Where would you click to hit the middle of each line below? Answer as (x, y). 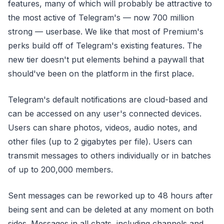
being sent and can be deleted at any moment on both (111, 209)
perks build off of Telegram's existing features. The (105, 45)
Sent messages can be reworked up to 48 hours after (110, 195)
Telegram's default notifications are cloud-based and (108, 99)
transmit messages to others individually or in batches (109, 155)
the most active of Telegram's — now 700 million (101, 17)
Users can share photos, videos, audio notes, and (102, 127)
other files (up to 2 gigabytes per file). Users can (100, 141)
